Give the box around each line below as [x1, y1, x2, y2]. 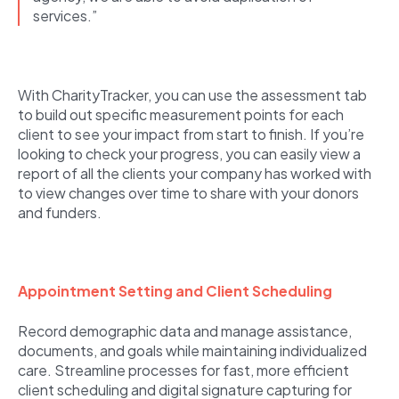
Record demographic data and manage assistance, [18, 321, 352, 340]
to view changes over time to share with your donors [18, 183, 359, 202]
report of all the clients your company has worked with [18, 163, 371, 183]
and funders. [18, 202, 102, 222]
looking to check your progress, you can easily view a [18, 143, 361, 163]
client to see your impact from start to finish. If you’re [18, 124, 364, 143]
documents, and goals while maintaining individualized [18, 340, 367, 360]
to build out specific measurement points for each [18, 104, 344, 124]
